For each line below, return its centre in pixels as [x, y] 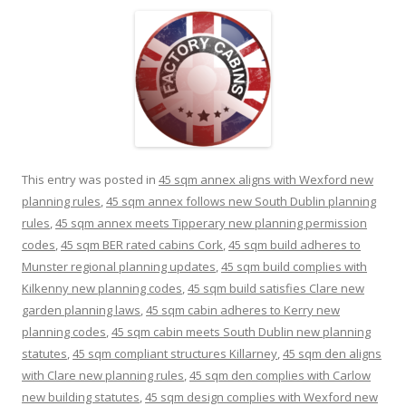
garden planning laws [81, 309]
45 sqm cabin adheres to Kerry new [243, 309]
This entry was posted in [90, 179]
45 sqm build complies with [294, 266]
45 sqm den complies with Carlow [280, 375]
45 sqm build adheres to [295, 244]
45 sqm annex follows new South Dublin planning [241, 201]
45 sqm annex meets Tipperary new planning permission [211, 222]
